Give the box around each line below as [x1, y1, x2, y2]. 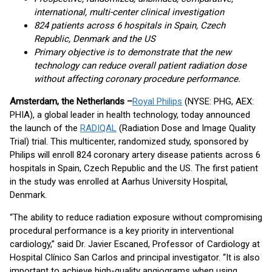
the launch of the [10, 123, 80, 134]
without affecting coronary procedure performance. [34, 73, 240, 84]
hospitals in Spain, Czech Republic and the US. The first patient [10, 163, 258, 174]
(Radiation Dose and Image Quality [117, 123, 256, 134]
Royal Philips [132, 96, 182, 107]
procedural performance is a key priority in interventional [10, 225, 234, 236]
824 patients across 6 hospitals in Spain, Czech [34, 20, 225, 31]
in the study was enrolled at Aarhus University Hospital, [10, 176, 228, 187]
